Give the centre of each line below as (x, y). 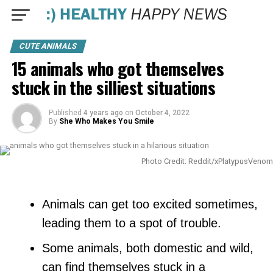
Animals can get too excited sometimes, (150, 204)
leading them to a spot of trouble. (131, 223)
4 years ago (103, 113)
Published (65, 113)
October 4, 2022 (162, 113)
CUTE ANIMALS (48, 46)
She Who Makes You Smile (106, 121)
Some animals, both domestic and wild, (147, 248)
